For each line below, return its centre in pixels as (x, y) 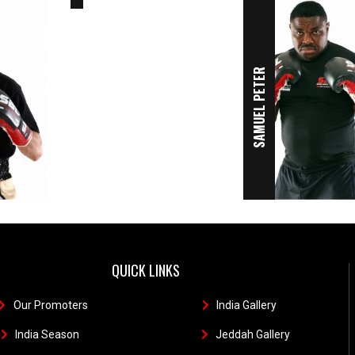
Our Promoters (50, 305)
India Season (48, 334)
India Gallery (247, 305)
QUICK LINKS (146, 270)
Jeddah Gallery (253, 334)
